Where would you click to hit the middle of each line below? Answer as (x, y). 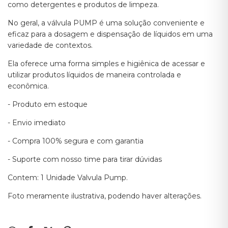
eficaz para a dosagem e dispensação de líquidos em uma (110, 34)
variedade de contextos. (50, 45)
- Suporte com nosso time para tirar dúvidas (85, 159)
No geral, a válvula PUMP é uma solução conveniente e (106, 23)
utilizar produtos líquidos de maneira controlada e (94, 75)
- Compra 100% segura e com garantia (77, 141)
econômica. (28, 86)
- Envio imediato (38, 123)
